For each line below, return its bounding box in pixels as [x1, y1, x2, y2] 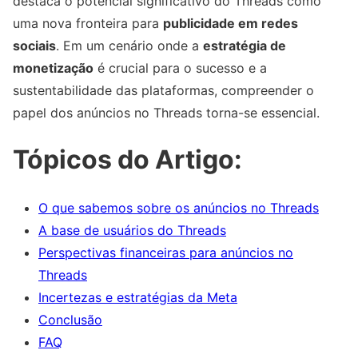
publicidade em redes [163, 14, 298, 31]
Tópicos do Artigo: [13, 144, 242, 176]
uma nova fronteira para [13, 14, 163, 31]
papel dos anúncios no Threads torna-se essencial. [13, 104, 320, 121]
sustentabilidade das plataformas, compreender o [13, 82, 314, 98]
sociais [13, 37, 56, 54]
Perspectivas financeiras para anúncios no [38, 244, 293, 261]
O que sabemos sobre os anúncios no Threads [38, 199, 319, 216]
